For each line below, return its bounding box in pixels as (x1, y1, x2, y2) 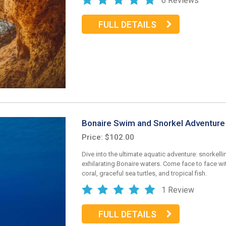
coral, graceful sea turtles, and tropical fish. (82, 169, 207, 178)
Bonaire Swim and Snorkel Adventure (82, 118, 225, 128)
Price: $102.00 (82, 133, 134, 142)
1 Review (161, 185, 194, 195)
